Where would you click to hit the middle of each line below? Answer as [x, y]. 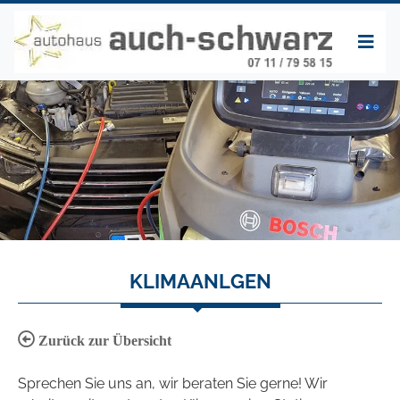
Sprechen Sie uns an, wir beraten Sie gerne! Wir [173, 384]
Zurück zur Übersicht [103, 341]
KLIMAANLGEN [200, 282]
